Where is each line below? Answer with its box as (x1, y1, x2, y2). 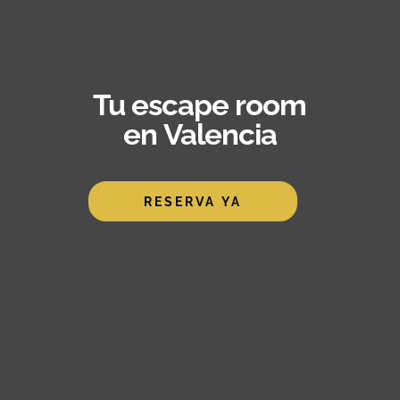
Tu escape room (93, 87, 307, 122)
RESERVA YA (144, 195, 243, 209)
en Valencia (122, 117, 277, 152)
